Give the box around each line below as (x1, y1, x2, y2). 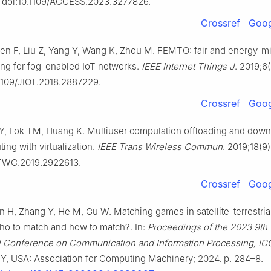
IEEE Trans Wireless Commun (97, 141, 223, 153)
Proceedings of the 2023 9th (148, 221, 267, 233)
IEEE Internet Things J (142, 60, 235, 73)
